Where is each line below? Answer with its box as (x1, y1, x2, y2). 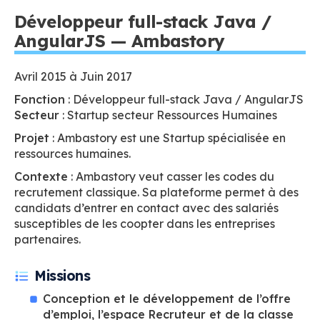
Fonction (14, 92, 65, 106)
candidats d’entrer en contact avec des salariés (14, 201, 279, 215)
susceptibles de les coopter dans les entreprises (14, 216, 275, 231)
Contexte (14, 169, 68, 184)
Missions (34, 267, 91, 284)
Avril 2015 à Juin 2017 (14, 69, 132, 84)
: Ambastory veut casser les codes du (68, 169, 274, 184)
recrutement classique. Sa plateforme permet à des (14, 185, 299, 199)
